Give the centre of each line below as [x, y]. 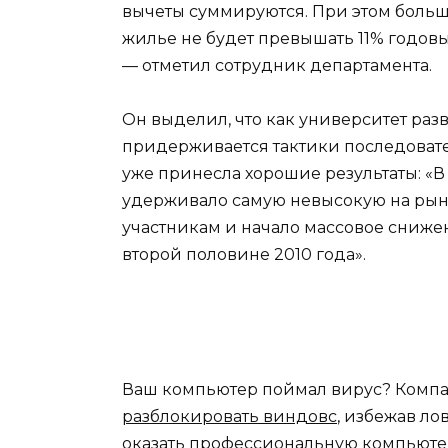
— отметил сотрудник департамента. [277, 65]
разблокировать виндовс [229, 417]
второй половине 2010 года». [244, 254]
